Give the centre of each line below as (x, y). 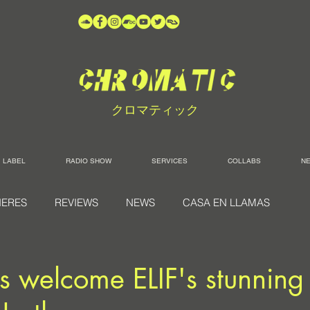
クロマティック (155, 110)
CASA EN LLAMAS (226, 202)
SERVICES (170, 161)
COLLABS (244, 161)
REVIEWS (76, 202)
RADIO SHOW (89, 161)
